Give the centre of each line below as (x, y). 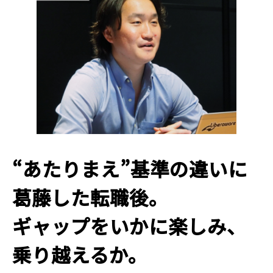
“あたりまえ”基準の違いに (130, 169)
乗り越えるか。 (80, 255)
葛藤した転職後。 (90, 197)
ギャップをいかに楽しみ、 (129, 226)
